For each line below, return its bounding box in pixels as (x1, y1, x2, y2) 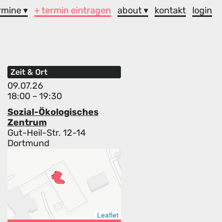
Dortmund (7, 138, 50, 149)
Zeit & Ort (10, 67, 48, 77)
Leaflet (97, 210, 118, 220)
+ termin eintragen (34, 4, 111, 16)
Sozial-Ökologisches (7, 107, 99, 118)
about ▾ (117, 4, 149, 16)
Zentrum (7, 117, 47, 128)
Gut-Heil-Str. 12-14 (7, 127, 86, 139)
